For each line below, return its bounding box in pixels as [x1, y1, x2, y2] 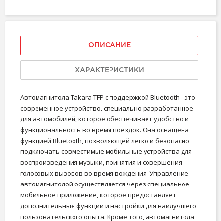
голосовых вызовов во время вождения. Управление [20, 168, 188, 178]
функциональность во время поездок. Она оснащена [20, 125, 189, 134]
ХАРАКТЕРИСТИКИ [74, 67, 144, 73]
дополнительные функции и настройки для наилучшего [20, 201, 196, 210]
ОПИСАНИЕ [88, 42, 131, 48]
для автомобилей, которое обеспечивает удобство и [20, 114, 189, 123]
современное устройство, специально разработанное [20, 103, 193, 112]
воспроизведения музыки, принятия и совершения [20, 157, 182, 167]
